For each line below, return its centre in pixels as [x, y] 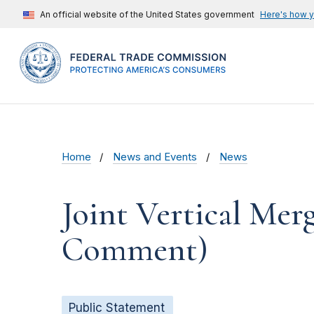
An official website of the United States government [147, 14]
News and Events [155, 157]
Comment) [135, 250]
